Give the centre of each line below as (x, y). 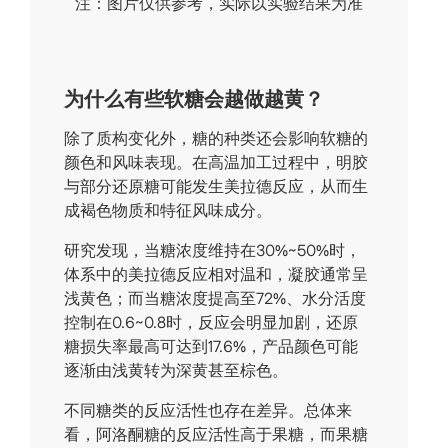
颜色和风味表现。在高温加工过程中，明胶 (216, 164)
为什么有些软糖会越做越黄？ (194, 100)
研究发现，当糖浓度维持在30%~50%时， (213, 252)
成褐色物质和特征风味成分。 (168, 212)
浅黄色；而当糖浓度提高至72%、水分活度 (215, 300)
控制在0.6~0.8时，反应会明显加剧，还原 (211, 324)
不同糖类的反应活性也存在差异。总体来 (208, 412)
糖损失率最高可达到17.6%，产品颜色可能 (211, 348)
